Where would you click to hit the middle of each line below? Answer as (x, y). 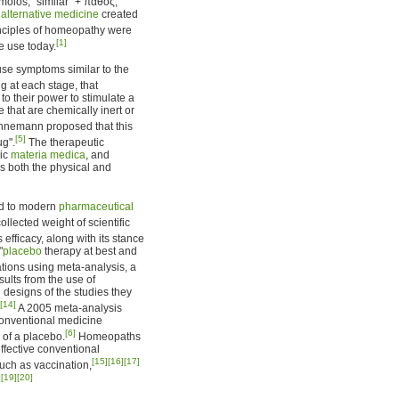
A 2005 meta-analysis (69, 308)
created (118, 14)
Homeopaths (108, 337)
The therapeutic (65, 142)
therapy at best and (90, 251)
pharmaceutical (96, 207)
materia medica (48, 155)
